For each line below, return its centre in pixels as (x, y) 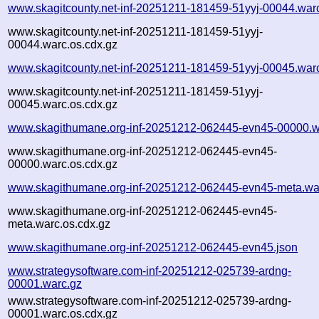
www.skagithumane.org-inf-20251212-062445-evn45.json (153, 247)
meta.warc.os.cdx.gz (59, 224)
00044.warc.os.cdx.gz (63, 44)
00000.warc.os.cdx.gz (63, 164)
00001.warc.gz (45, 283)
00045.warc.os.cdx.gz (63, 104)
